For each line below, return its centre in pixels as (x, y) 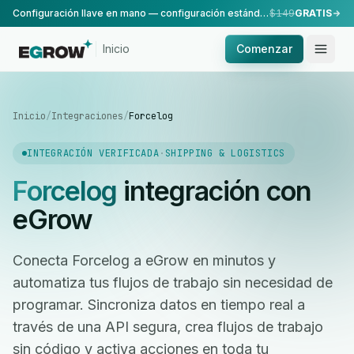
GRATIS (313, 13)
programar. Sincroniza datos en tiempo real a (159, 305)
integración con (214, 191)
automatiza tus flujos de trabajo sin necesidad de (173, 282)
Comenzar (264, 49)
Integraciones (87, 116)
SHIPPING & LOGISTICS (225, 153)
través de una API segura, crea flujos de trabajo (168, 327)
